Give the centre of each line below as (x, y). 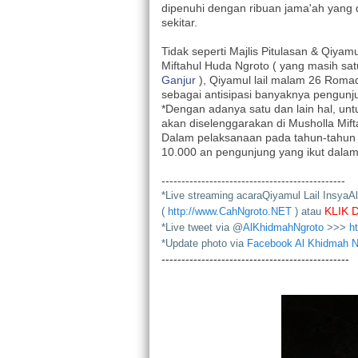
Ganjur (179, 80)
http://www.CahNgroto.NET (230, 212)
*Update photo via (204, 244)
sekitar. (179, 23)
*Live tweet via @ (202, 228)
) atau (308, 212)
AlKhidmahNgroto (283, 228)
